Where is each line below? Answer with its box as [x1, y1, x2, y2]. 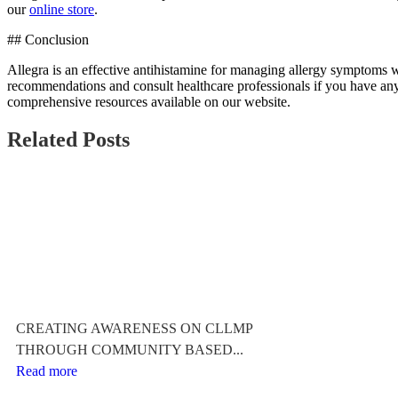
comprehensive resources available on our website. [7, 93, 291, 109]
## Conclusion [7, 31, 89, 47]
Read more [16, 362, 77, 378]
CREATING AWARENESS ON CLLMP [16, 320, 252, 336]
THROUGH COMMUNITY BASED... [16, 341, 243, 357]
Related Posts [7, 127, 130, 151]
